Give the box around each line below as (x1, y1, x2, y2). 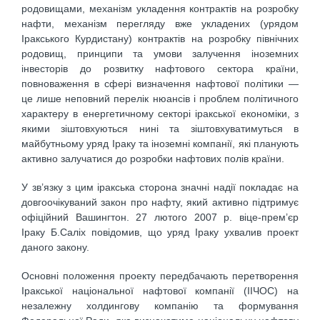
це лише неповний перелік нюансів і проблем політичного (21, 92, 299, 104)
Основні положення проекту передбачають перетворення (21, 270, 299, 282)
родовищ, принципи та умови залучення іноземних (21, 47, 299, 59)
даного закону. (21, 241, 89, 254)
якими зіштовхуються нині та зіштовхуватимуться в (21, 122, 299, 134)
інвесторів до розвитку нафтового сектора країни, (21, 62, 299, 74)
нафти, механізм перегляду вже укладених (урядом (21, 17, 299, 29)
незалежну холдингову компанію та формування (21, 300, 299, 312)
